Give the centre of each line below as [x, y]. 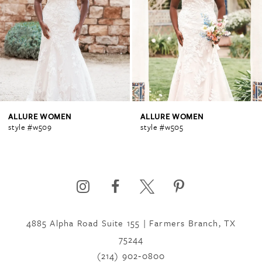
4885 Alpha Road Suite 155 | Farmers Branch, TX [131, 223]
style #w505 [162, 127]
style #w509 [30, 127]
